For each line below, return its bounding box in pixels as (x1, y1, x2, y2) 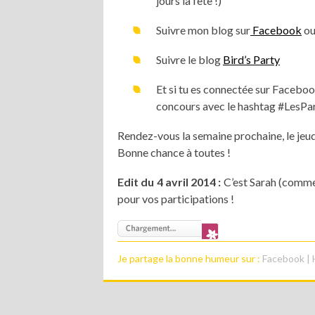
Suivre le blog (156, 53, 223, 66)
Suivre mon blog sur (156, 23, 250, 37)
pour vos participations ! (117, 192, 234, 205)
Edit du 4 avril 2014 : (117, 175, 221, 188)
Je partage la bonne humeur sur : (117, 252, 262, 264)
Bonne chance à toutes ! (117, 146, 231, 159)
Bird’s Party (223, 53, 280, 66)
